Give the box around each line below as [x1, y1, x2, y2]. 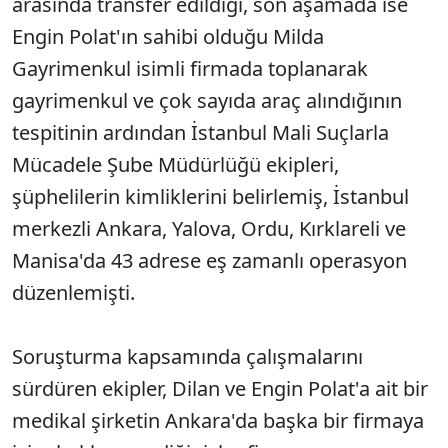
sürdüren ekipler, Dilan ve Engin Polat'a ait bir [12, 375, 428, 402]
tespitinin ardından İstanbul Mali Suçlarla [12, 119, 389, 146]
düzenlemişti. [12, 279, 140, 306]
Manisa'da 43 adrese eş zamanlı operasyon [12, 247, 407, 274]
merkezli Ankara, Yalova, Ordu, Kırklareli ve [12, 215, 406, 242]
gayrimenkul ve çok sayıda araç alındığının [12, 87, 402, 114]
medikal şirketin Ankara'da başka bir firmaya [12, 407, 424, 434]
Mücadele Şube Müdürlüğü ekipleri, [12, 151, 339, 178]
